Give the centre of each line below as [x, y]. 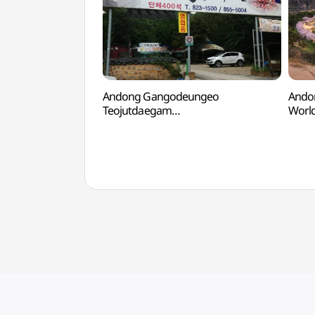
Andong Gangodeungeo [161, 96]
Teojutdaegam [137, 110]
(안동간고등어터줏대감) [159, 124]
